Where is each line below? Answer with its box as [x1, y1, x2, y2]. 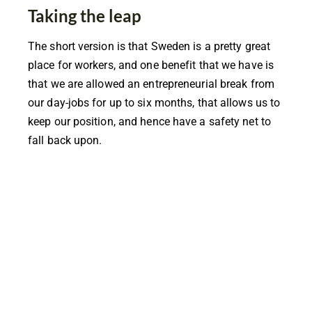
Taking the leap [28, 5, 141, 26]
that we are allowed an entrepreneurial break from [28, 77, 274, 91]
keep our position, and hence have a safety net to [28, 114, 271, 128]
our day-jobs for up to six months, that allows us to [28, 95, 281, 109]
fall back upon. [28, 133, 102, 147]
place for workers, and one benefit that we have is [28, 58, 274, 72]
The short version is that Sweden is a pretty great [28, 39, 271, 53]
